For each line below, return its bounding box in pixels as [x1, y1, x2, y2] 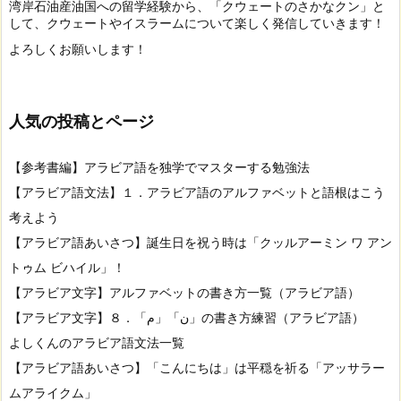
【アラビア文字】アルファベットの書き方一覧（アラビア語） [9, 284, 360, 300]
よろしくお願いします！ [9, 41, 147, 57]
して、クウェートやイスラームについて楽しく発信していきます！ [9, 15, 385, 31]
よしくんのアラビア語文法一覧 [9, 334, 184, 350]
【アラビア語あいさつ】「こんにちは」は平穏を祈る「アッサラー [9, 359, 385, 375]
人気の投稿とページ [9, 112, 154, 132]
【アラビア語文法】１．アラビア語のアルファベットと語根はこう [9, 183, 385, 200]
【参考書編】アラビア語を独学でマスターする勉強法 [9, 158, 310, 175]
